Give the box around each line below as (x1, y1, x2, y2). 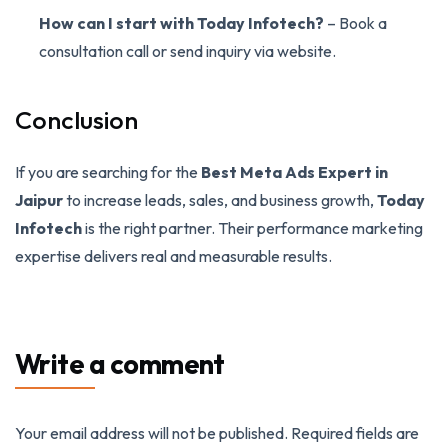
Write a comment (15, 346, 225, 381)
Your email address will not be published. (15, 422, 288, 443)
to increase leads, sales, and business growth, (63, 189, 377, 210)
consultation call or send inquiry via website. (39, 40, 336, 61)
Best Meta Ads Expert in (201, 161, 388, 182)
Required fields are (291, 422, 419, 443)
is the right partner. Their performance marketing (82, 217, 423, 238)
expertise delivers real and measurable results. (15, 245, 332, 266)
